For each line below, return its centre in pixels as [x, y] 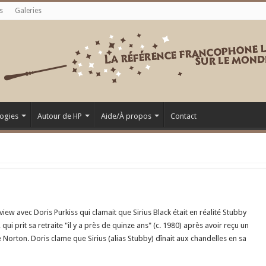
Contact [183, 116]
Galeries [28, 11]
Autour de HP [60, 116]
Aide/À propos [126, 116]
